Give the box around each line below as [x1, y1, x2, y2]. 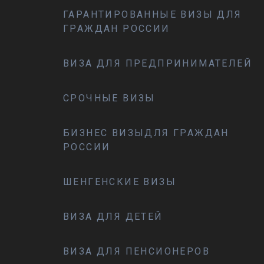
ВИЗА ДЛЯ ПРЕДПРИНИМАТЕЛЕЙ [63, 58, 252, 69]
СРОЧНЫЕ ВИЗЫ [63, 93, 156, 104]
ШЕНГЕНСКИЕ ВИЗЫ [63, 176, 176, 187]
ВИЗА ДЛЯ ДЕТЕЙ [63, 211, 163, 222]
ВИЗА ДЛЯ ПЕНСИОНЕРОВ [63, 246, 210, 257]
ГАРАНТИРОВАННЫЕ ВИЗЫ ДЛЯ [63, 9, 242, 20]
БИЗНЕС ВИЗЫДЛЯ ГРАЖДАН [63, 127, 229, 138]
